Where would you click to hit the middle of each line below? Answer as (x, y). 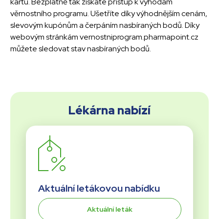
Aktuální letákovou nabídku (99, 188)
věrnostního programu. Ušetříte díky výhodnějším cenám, (109, 13)
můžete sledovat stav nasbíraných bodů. (81, 48)
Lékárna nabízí (109, 110)
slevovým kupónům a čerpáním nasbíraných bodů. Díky (105, 25)
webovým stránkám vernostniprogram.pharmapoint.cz (104, 37)
